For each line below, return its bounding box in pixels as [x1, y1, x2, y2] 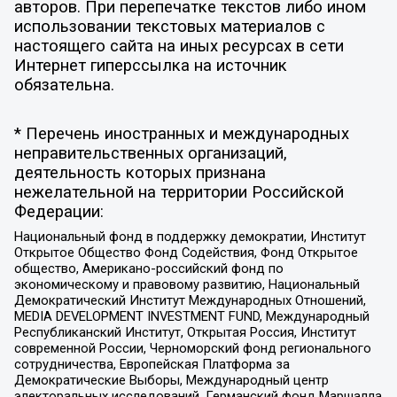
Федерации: [13, 202, 104, 222]
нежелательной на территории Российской [13, 183, 344, 203]
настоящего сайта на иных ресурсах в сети [13, 35, 344, 56]
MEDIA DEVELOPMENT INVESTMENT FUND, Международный [13, 307, 370, 324]
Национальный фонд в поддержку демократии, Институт [13, 228, 366, 245]
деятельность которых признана [13, 163, 266, 183]
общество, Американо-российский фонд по [13, 260, 284, 276]
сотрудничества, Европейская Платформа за [13, 355, 290, 372]
